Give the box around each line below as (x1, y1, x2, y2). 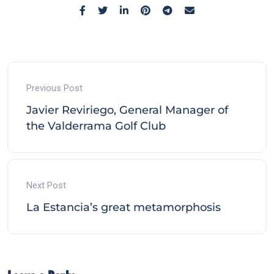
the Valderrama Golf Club (26, 119, 166, 133)
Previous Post (26, 82, 83, 94)
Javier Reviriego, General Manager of (26, 103, 228, 117)
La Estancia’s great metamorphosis (26, 200, 221, 214)
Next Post (26, 179, 66, 191)
